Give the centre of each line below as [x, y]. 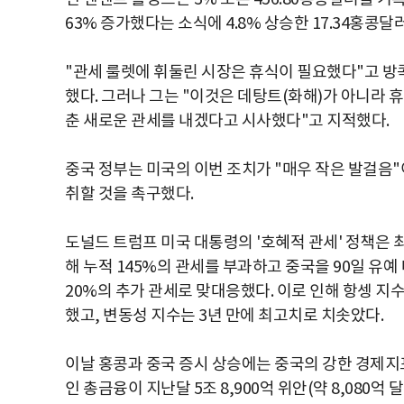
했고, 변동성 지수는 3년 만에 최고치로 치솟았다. [224, 316]
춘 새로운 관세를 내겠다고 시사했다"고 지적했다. [227, 121]
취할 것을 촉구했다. [129, 194]
